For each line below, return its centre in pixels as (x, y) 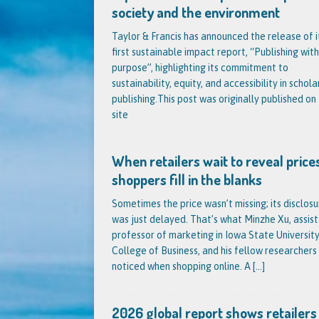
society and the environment (196, 12)
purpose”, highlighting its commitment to (200, 68)
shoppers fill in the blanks (187, 179)
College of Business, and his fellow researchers (214, 251)
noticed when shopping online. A (182, 266)
